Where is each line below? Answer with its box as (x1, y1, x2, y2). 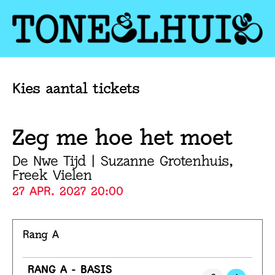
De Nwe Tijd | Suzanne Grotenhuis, (12, 155, 233, 169)
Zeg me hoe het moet (12, 128, 233, 150)
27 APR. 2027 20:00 (12, 185, 123, 198)
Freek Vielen (12, 169, 92, 184)
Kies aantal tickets (12, 82, 140, 97)
